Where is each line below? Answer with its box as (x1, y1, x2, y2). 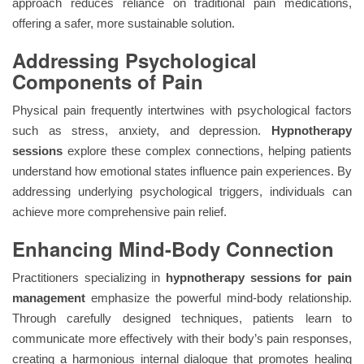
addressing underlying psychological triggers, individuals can (12, 184, 352, 198)
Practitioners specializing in (12, 270, 166, 284)
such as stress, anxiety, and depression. (12, 123, 271, 137)
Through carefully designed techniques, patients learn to (12, 310, 352, 325)
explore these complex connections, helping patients (67, 143, 352, 158)
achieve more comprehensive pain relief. (12, 204, 227, 219)
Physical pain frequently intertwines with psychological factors (12, 102, 352, 117)
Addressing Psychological (12, 45, 257, 74)
